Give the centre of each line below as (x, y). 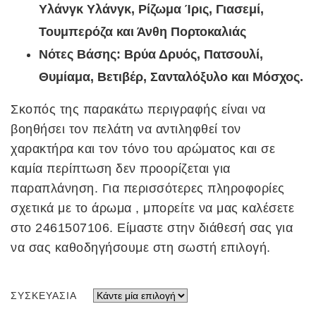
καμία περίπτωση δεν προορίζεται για (121, 169)
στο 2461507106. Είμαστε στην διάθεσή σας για (152, 228)
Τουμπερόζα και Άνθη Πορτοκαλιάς (142, 32)
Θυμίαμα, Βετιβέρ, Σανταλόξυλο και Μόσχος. (171, 77)
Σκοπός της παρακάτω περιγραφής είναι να (138, 110)
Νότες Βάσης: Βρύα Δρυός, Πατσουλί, (151, 55)
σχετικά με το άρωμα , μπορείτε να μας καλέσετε (152, 208)
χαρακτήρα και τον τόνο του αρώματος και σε (143, 149)
